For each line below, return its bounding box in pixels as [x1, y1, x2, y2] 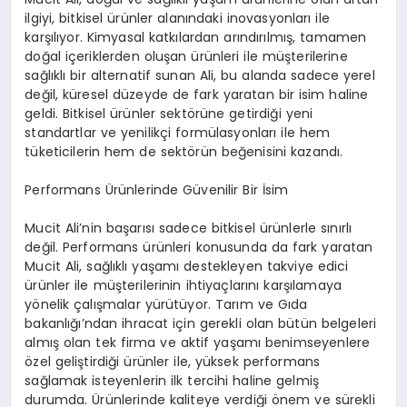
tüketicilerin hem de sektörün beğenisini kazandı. [25, 142, 343, 161]
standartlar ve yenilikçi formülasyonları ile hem [25, 123, 331, 142]
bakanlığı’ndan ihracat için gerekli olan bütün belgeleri [25, 313, 377, 333]
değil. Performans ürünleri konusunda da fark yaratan [25, 237, 373, 256]
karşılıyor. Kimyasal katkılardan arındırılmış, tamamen [25, 27, 367, 46]
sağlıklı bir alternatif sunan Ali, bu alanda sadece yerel [25, 65, 375, 84]
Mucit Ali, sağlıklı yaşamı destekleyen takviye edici [25, 256, 349, 275]
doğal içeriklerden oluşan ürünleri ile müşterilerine [25, 46, 348, 65]
